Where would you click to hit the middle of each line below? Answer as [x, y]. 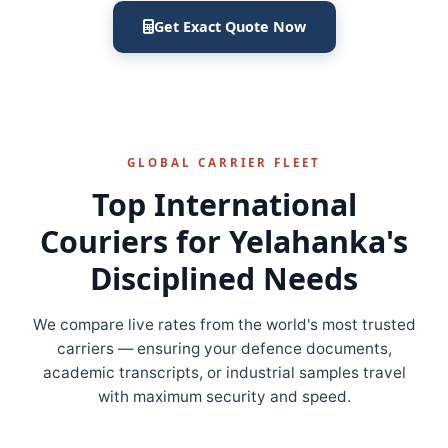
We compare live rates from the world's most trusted [224, 324]
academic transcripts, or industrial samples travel [224, 372]
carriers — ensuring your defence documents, [224, 348]
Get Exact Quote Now [229, 26]
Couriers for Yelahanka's [224, 241]
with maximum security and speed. [224, 396]
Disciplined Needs [224, 278]
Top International [224, 204]
